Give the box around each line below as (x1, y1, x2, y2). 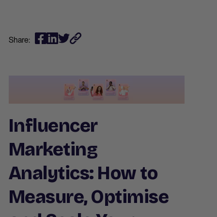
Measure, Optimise (9, 186, 169, 208)
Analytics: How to (9, 162, 158, 184)
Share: (9, 33, 30, 46)
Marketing (9, 138, 98, 160)
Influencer (9, 114, 98, 137)
